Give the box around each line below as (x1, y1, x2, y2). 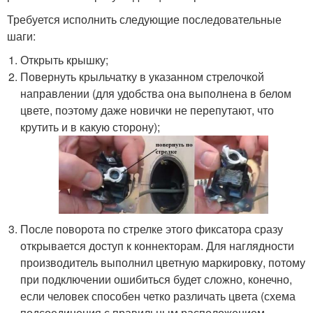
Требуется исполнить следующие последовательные (7, 11, 282, 27)
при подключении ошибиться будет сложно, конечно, (20, 271, 293, 288)
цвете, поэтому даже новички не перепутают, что (20, 102, 275, 118)
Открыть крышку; (20, 52, 109, 68)
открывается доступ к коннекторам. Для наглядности (20, 238, 295, 254)
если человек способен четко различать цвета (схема (20, 288, 296, 305)
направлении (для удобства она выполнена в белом (20, 85, 292, 101)
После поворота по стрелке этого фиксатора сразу (20, 221, 284, 238)
